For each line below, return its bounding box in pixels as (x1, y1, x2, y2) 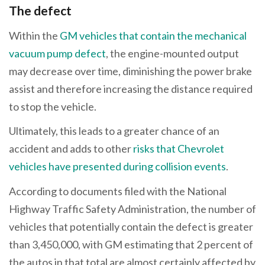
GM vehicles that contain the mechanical (60, 28, 247, 42)
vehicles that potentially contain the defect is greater (9, 219, 253, 233)
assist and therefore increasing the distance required (9, 82, 253, 95)
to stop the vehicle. (9, 99, 96, 113)
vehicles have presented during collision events (9, 160, 226, 173)
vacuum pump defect (9, 46, 106, 60)
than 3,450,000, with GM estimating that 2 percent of (9, 237, 253, 251)
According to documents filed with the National (9, 184, 227, 198)
